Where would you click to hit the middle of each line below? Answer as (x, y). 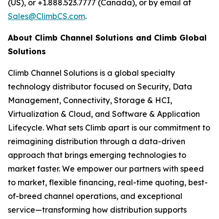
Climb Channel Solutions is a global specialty (91, 73)
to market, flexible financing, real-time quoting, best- (108, 182)
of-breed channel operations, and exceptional (95, 196)
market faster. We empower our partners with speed (106, 169)
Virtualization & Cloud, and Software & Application (104, 114)
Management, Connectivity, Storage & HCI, (90, 100)
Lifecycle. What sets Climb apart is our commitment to (109, 128)
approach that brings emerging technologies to (97, 155)
